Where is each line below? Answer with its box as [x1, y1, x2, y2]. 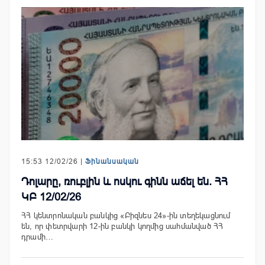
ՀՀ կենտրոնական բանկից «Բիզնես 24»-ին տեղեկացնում [21, 211, 231, 221]
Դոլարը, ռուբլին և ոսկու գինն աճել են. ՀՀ [21, 176, 228, 188]
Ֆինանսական [85, 157, 139, 166]
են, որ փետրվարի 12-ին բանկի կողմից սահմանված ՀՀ [21, 222, 224, 231]
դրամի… [21, 232, 54, 242]
